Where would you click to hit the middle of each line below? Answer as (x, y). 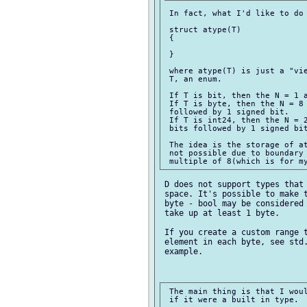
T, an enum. (193, 78)
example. (181, 251)
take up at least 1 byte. (220, 213)
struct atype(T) (203, 29)
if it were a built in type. (232, 300)
